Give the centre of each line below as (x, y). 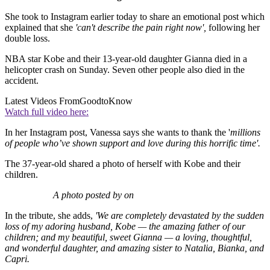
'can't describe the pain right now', (141, 28)
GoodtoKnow (106, 101)
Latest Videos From (42, 101)
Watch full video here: (47, 112)
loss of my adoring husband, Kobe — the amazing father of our (125, 227)
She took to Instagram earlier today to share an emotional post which (135, 17)
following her (233, 28)
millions (245, 133)
